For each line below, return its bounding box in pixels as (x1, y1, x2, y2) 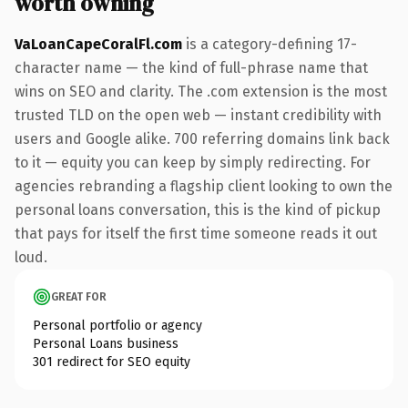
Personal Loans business (33, 335, 178, 352)
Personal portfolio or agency (33, 317, 202, 333)
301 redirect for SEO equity (33, 353, 190, 370)
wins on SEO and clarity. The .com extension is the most (15, 82, 387, 100)
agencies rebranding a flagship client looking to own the (15, 177, 393, 195)
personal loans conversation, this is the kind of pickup (15, 200, 381, 219)
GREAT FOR (51, 290, 107, 303)
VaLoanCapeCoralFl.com (15, 35, 182, 53)
